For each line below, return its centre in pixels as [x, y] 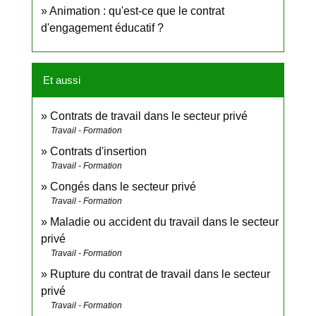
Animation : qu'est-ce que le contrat [137, 11]
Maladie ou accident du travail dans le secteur [164, 222]
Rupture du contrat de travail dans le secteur [160, 274]
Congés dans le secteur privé [123, 187]
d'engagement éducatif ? [102, 28]
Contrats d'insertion [98, 152]
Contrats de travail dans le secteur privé [149, 116]
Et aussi [62, 80]
